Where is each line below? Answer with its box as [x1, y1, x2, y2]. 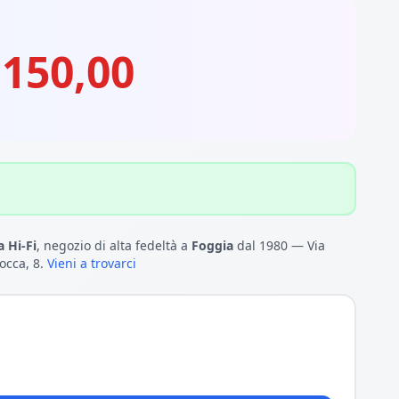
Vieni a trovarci [47, 255, 136, 272]
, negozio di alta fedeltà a [37, 237, 191, 254]
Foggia [191, 237, 233, 254]
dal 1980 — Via [233, 237, 325, 254]
